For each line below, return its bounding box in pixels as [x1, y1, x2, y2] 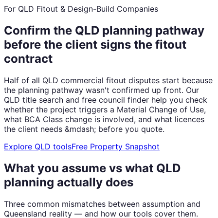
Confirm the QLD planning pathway [4, 23, 204, 37]
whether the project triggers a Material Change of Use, [4, 104, 206, 114]
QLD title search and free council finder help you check [4, 94, 207, 105]
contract [4, 51, 53, 66]
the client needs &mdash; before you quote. [4, 124, 164, 134]
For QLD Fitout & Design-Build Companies [4, 4, 158, 14]
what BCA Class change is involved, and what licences [4, 114, 204, 124]
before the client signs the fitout [4, 37, 186, 52]
